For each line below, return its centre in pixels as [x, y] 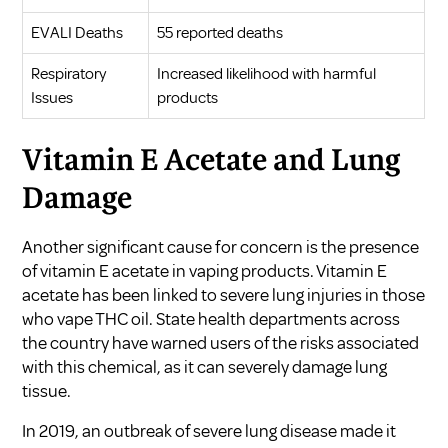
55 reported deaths [220, 32]
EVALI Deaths [77, 32]
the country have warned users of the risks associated [221, 342]
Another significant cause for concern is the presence [221, 246]
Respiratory [69, 73]
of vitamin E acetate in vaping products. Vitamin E [205, 270]
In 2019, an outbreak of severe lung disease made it [209, 430]
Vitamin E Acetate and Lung [211, 161]
